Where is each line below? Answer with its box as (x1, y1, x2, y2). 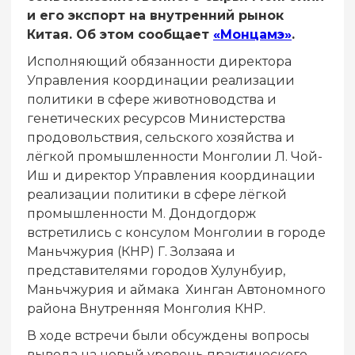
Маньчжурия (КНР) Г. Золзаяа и (27, 243, 235, 259)
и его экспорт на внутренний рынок (27, 7, 284, 23)
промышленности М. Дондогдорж (27, 205, 256, 221)
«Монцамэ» (213, 26, 292, 42)
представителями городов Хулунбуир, (27, 262, 288, 278)
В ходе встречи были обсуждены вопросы (27, 327, 310, 343)
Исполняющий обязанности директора (27, 53, 292, 69)
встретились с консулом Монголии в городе (27, 224, 326, 240)
